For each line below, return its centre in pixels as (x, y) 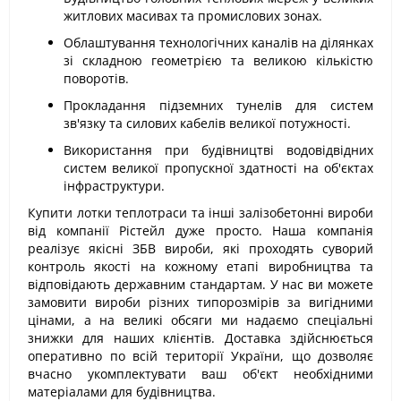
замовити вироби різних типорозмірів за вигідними (200, 302)
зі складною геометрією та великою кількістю (218, 60)
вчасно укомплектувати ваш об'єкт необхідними (200, 374)
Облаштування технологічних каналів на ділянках (218, 43)
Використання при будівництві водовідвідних (218, 150)
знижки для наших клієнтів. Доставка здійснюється (200, 338)
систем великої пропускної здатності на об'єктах (218, 168)
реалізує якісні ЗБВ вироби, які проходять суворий (200, 248)
